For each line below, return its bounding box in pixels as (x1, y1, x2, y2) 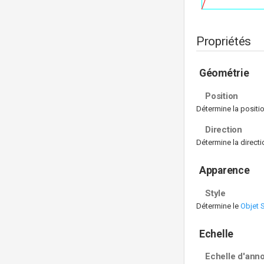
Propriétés (196, 34, 251, 49)
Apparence (199, 164, 250, 177)
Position (205, 90, 239, 101)
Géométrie (199, 67, 249, 80)
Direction (205, 124, 242, 136)
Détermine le (196, 201, 240, 210)
